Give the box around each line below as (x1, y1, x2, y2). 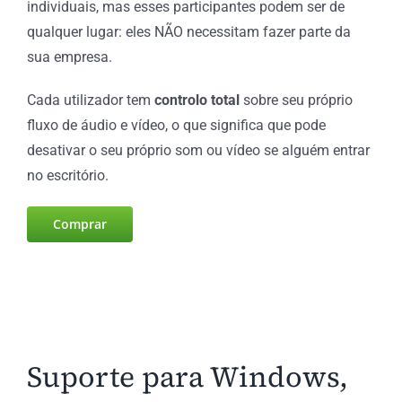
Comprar (52, 214, 107, 232)
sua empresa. (26, 48, 112, 66)
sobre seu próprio (239, 91, 353, 109)
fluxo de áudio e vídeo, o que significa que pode (26, 116, 326, 134)
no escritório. (26, 166, 109, 184)
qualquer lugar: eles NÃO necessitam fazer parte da (26, 22, 351, 40)
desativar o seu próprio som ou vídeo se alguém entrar (26, 141, 370, 159)
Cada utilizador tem (26, 91, 154, 109)
